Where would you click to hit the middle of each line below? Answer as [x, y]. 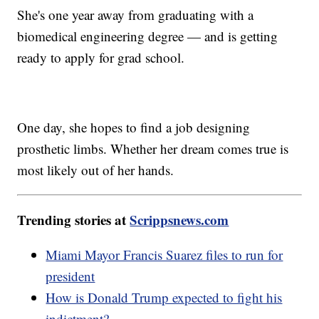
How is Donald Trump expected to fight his [164, 297]
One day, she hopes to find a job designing [134, 127]
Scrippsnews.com [179, 219]
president [70, 276]
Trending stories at [74, 219]
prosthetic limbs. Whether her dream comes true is [153, 148]
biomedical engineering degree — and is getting [148, 36]
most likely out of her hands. [96, 169]
